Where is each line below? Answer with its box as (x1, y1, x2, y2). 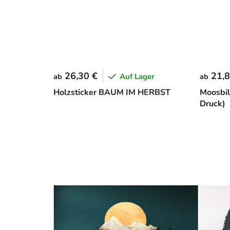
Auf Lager (120, 71, 155, 82)
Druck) (199, 98, 225, 109)
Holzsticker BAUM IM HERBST (53, 87, 170, 98)
